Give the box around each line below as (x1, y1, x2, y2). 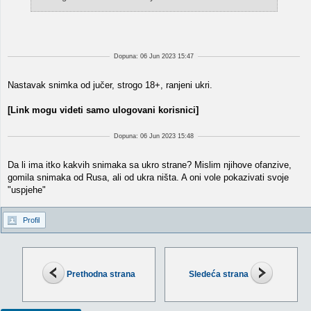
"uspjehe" (8, 185, 46, 195)
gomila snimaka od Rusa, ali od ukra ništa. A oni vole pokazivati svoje (8, 172, 289, 183)
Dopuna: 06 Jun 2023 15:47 (114, 53, 194, 60)
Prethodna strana (66, 269, 135, 279)
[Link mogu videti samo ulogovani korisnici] (8, 105, 199, 115)
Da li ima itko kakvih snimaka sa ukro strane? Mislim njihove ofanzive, (8, 160, 292, 170)
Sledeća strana (189, 269, 249, 279)
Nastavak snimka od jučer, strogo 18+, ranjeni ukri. (8, 80, 212, 90)
